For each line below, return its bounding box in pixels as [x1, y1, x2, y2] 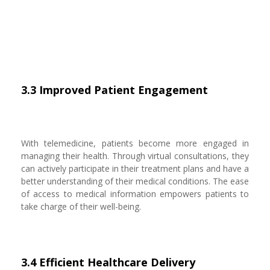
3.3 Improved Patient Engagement [21, 83, 208, 97]
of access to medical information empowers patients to [21, 188, 249, 199]
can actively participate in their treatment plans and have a [21, 163, 249, 174]
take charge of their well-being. [21, 201, 141, 212]
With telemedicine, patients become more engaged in [21, 137, 249, 149]
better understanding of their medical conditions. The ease [21, 175, 249, 187]
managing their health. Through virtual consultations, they [21, 150, 249, 162]
